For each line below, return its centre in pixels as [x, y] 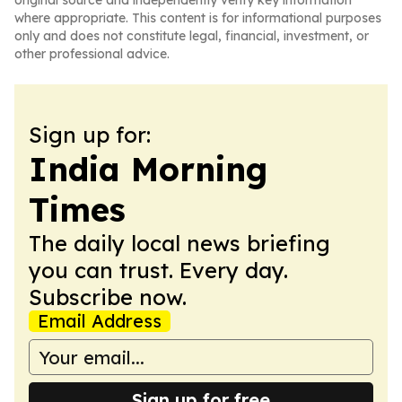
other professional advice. [92, 54]
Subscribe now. [108, 297]
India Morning [148, 169]
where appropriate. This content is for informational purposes [198, 18]
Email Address [100, 321]
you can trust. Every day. [158, 270]
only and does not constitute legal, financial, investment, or [192, 36]
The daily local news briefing [179, 243]
